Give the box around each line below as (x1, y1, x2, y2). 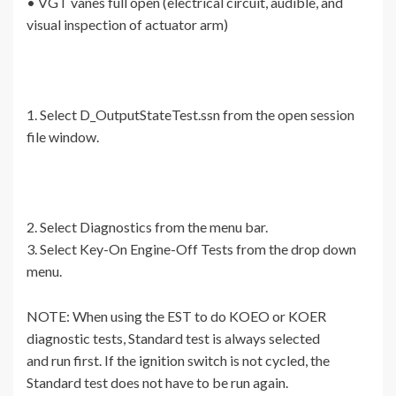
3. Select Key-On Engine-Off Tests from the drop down (27, 240, 356, 258)
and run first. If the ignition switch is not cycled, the (27, 352, 330, 369)
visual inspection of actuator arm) (27, 16, 228, 34)
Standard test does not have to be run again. (27, 374, 288, 392)
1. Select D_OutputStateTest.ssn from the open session (27, 106, 354, 124)
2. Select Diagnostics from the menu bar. (27, 218, 268, 236)
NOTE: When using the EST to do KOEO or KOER (27, 308, 326, 325)
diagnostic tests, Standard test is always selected (27, 330, 320, 347)
